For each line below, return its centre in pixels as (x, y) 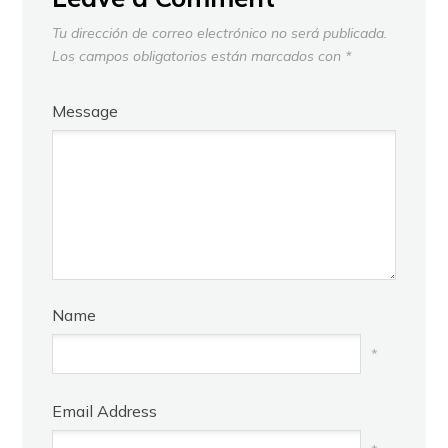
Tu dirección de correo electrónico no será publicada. (220, 32)
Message (85, 110)
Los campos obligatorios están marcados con (199, 55)
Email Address (105, 410)
